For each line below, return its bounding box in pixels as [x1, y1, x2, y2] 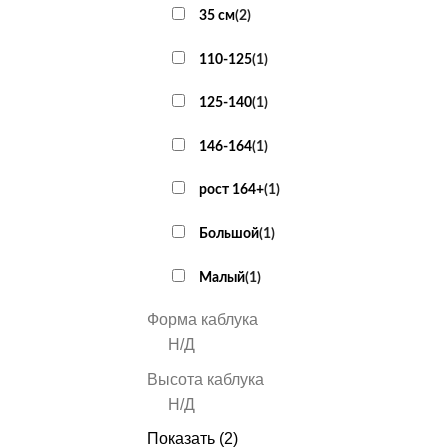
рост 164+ [198, 182, 264, 198]
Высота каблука [147, 370, 264, 388]
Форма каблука [147, 311, 258, 329]
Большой [198, 225, 259, 241]
